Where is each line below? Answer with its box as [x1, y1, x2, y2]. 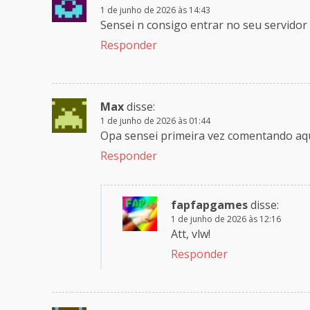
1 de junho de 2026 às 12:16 [171, 212, 281, 225]
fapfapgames [171, 197, 248, 212]
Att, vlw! [171, 226, 210, 241]
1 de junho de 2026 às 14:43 [100, 3, 210, 16]
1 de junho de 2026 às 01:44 [100, 114, 210, 127]
